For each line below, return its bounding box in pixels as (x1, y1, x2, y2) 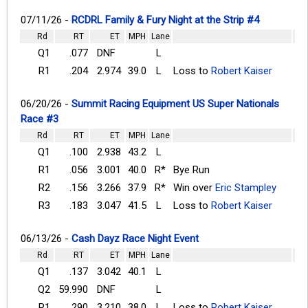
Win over (173, 181, 215, 194)
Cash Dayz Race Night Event (71, 232, 199, 245)
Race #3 (21, 112, 58, 125)
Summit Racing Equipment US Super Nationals (71, 97, 279, 110)
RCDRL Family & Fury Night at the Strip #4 (71, 13, 259, 26)
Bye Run (173, 163, 210, 176)
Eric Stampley (215, 181, 276, 194)
